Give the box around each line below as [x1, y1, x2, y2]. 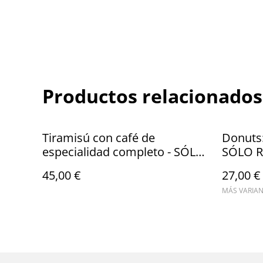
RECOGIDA [42, 158, 102, 174]
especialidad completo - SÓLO [42, 144, 205, 160]
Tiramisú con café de [42, 130, 155, 146]
